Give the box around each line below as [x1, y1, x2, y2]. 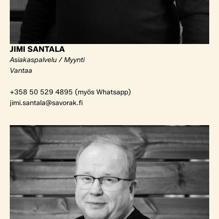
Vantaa [10, 66, 32, 75]
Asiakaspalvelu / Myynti [10, 55, 85, 64]
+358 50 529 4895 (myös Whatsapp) [10, 88, 131, 96]
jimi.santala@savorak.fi [10, 98, 83, 107]
